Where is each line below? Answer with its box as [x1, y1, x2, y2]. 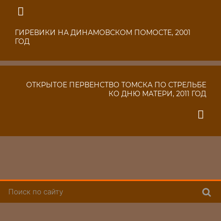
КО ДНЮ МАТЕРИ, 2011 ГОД [109, 89, 206, 99]
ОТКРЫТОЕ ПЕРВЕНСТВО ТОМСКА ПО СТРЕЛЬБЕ [26, 80, 206, 90]
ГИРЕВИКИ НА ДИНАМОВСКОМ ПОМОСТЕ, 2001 [15, 28, 190, 37]
